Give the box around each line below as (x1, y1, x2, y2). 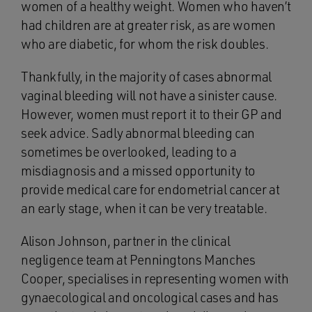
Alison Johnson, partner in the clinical (21, 233, 231, 249)
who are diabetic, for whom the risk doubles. (21, 36, 269, 52)
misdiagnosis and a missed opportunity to (21, 162, 256, 179)
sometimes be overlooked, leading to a (21, 143, 237, 160)
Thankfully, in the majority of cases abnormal (21, 68, 272, 85)
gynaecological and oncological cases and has (21, 289, 279, 306)
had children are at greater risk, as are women (21, 17, 276, 33)
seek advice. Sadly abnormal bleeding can (21, 125, 255, 141)
